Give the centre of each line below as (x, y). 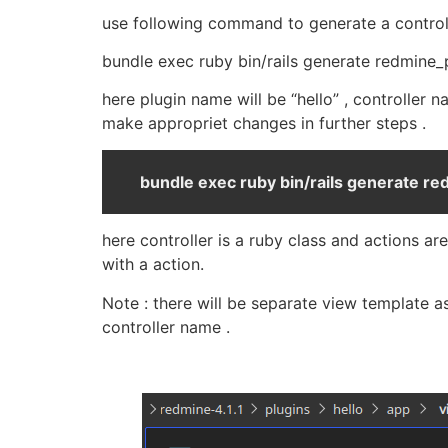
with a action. (153, 264)
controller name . (166, 326)
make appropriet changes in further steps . (264, 123)
